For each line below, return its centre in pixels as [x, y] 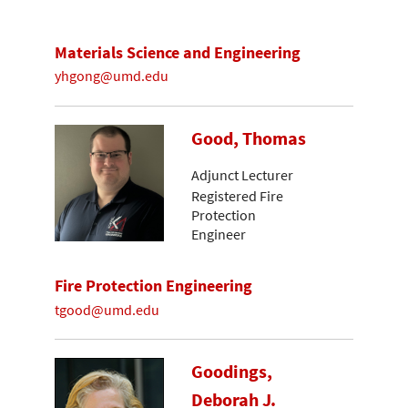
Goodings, [232, 372]
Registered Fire [237, 195]
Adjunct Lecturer [242, 175]
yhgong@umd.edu [112, 76]
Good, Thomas [249, 138]
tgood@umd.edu [107, 309]
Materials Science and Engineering [178, 52]
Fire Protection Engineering [153, 286]
